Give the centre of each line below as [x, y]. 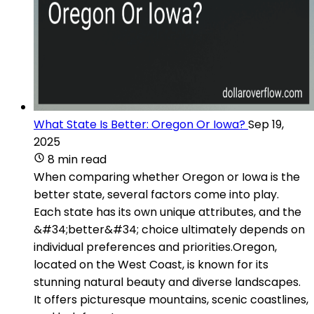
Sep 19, [266, 124]
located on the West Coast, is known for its [151, 264]
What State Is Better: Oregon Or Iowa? [139, 124]
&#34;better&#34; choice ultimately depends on [169, 229]
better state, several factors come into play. [156, 194]
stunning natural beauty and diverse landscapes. [167, 282]
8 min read [77, 159]
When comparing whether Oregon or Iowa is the [167, 177]
